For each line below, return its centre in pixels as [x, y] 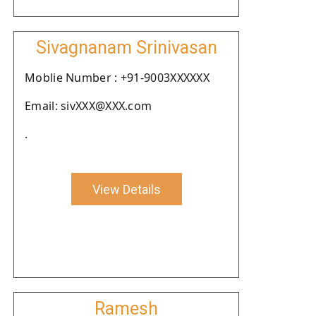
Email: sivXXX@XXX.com [89, 106]
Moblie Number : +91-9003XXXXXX [117, 78]
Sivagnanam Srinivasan [126, 48]
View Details [126, 189]
